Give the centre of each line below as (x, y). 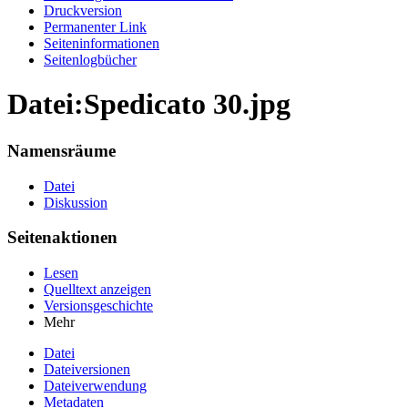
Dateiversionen (87, 370)
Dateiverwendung (95, 386)
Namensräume (61, 150)
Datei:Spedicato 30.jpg (149, 104)
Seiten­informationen (102, 43)
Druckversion (83, 10)
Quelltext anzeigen (97, 290)
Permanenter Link (95, 27)
